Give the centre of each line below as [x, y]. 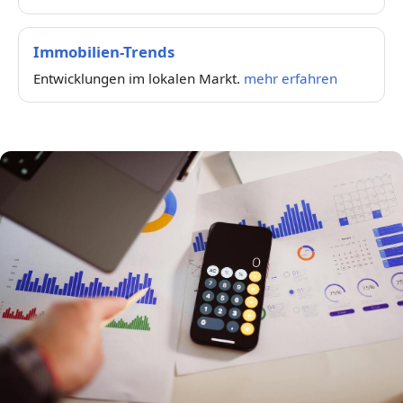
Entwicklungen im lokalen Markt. [139, 78]
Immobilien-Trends [104, 51]
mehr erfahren [291, 78]
